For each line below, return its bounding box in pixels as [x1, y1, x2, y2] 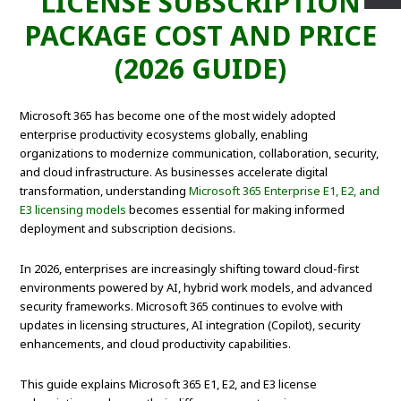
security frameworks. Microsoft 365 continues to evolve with [20, 298, 344, 315]
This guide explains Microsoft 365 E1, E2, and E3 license [20, 376, 318, 393]
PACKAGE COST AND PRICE [24, 17, 377, 55]
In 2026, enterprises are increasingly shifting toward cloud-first [20, 260, 360, 277]
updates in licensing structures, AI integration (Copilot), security [20, 317, 362, 334]
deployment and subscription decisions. [20, 220, 236, 237]
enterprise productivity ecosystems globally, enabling [20, 126, 309, 143]
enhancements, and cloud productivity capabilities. [20, 336, 292, 353]
